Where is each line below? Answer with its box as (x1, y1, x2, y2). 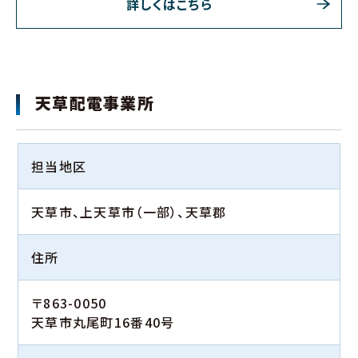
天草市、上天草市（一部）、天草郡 (31, 202, 227, 222)
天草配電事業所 (35, 91, 154, 115)
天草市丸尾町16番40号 (31, 312, 175, 332)
